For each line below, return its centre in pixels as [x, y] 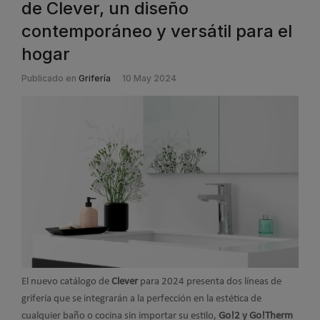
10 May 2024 [149, 79]
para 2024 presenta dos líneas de [210, 281]
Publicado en [49, 79]
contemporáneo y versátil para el [157, 31]
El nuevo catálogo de [66, 281]
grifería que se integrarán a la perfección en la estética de [141, 299]
